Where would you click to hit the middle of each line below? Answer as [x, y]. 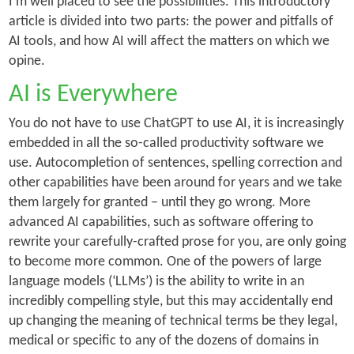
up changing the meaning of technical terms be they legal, [173, 321]
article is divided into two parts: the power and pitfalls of [171, 21]
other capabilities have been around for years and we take [175, 183]
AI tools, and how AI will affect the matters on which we [169, 41]
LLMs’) [134, 281]
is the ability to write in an [228, 281]
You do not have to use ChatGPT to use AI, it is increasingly [176, 123]
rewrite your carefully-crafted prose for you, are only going [177, 242]
